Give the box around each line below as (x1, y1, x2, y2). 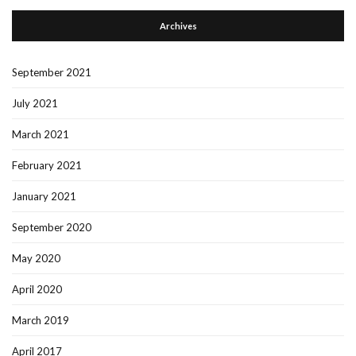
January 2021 (12, 190, 76, 203)
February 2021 (12, 159, 82, 172)
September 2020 (12, 221, 91, 234)
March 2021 (12, 128, 69, 141)
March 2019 (12, 314, 69, 327)
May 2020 (12, 252, 60, 265)
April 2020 (12, 283, 62, 296)
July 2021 (12, 97, 58, 110)
